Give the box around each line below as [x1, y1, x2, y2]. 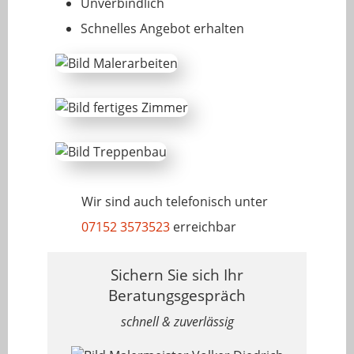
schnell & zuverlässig [120, 313, 234, 330]
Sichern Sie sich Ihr [111, 265, 243, 285]
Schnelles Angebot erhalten [81, 20, 244, 37]
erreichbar [170, 218, 236, 235]
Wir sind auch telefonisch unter [81, 193, 268, 210]
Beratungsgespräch [108, 285, 246, 306]
